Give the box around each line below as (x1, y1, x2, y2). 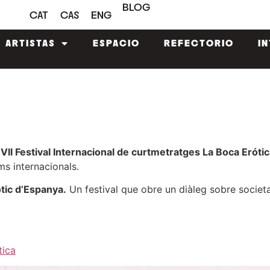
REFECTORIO (163, 38, 234, 48)
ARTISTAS (5, 38, 55, 48)
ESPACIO (92, 38, 140, 48)
